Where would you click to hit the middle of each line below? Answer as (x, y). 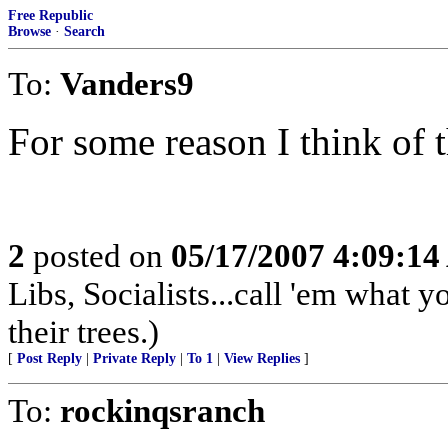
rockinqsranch (162, 410)
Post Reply (49, 358)
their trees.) (83, 331)
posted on (98, 255)
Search (84, 31)
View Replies (262, 358)
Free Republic (50, 15)
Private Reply (134, 358)
